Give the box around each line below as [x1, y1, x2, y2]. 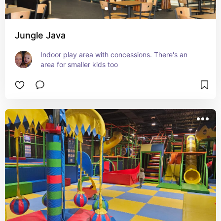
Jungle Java [15, 30, 66, 40]
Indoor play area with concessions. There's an [40, 50, 187, 59]
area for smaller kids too [40, 60, 118, 69]
